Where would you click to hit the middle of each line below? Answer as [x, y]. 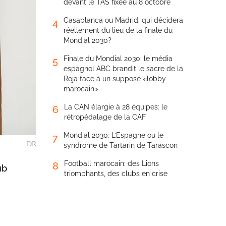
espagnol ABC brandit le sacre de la [123, 69]
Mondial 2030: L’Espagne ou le [114, 135]
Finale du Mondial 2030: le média [118, 59]
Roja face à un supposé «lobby [115, 79]
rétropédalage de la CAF [105, 117]
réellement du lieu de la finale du [118, 30]
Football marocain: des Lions [111, 163]
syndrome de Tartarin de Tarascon [121, 145]
